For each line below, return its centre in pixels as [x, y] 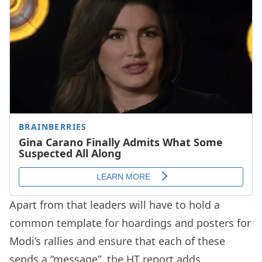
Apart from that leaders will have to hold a [115, 205]
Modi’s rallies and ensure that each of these [117, 241]
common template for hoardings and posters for [130, 223]
